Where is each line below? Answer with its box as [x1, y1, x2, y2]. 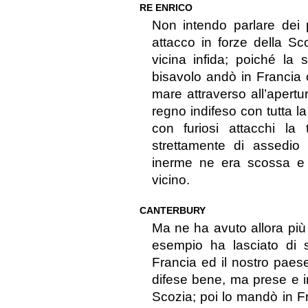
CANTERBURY [139, 205, 206, 217]
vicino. [151, 173, 190, 188]
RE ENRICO [139, 2, 192, 14]
